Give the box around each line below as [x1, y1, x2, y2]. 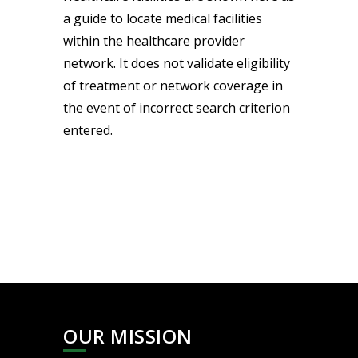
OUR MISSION [63, 323, 193, 350]
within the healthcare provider [63, 32, 245, 50]
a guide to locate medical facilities [63, 10, 262, 28]
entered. [63, 121, 113, 140]
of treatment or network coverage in [63, 77, 283, 95]
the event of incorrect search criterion [63, 99, 290, 117]
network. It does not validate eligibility [63, 54, 290, 73]
